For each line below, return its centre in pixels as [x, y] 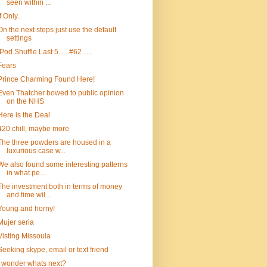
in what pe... [26, 173]
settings [19, 38]
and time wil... [28, 195]
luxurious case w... [36, 151]
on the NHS [25, 101]
